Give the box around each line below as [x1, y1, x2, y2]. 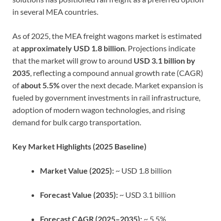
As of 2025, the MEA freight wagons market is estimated [12, 31, 202, 40]
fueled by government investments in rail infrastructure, [12, 92, 200, 102]
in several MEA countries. [12, 6, 98, 16]
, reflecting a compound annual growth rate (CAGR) [30, 68, 203, 77]
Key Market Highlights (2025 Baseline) [12, 141, 147, 151]
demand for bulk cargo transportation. [12, 117, 141, 127]
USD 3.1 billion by [134, 55, 195, 65]
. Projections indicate [125, 43, 195, 53]
